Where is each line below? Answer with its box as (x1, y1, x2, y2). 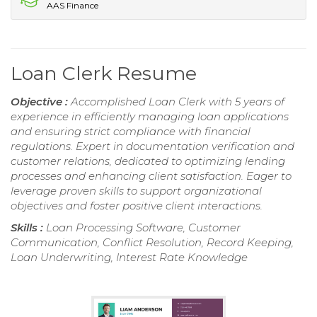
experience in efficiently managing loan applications (11, 109, 289, 123)
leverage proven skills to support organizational (11, 183, 262, 197)
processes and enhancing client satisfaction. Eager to (11, 168, 292, 183)
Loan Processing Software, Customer (46, 220, 241, 234)
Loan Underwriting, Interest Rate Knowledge (11, 250, 248, 264)
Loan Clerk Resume (11, 61, 197, 85)
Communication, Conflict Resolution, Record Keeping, (11, 235, 294, 249)
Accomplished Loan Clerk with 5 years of (71, 94, 284, 108)
